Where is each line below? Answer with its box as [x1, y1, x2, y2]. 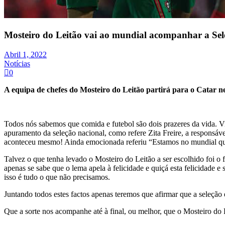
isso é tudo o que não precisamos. [4, 172, 110, 181]
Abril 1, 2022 [4, 50, 47, 59]
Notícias [4, 59, 30, 68]
